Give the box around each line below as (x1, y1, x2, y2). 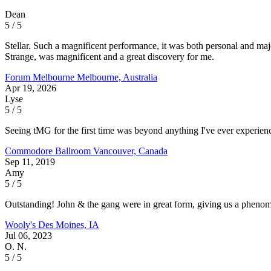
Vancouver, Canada (93, 145, 168, 156)
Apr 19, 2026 (5, 82, 56, 93)
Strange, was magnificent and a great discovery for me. (5, 51, 214, 62)
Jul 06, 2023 (5, 230, 52, 241)
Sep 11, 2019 (5, 156, 55, 167)
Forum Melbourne (5, 71, 77, 82)
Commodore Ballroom (5, 145, 93, 156)
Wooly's (5, 219, 38, 230)
